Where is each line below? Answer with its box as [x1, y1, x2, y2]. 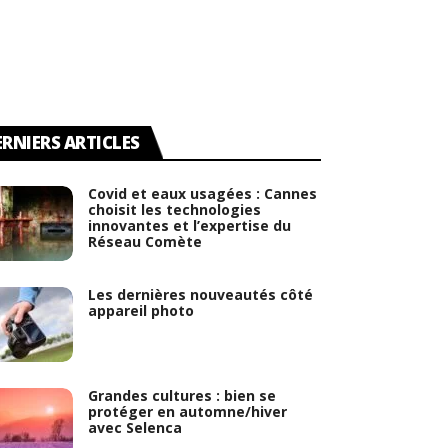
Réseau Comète [88, 231, 203, 251]
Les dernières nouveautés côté [88, 284, 314, 304]
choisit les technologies [88, 199, 262, 219]
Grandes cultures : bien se [88, 385, 277, 405]
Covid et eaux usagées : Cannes [88, 183, 318, 203]
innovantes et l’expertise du [88, 215, 292, 235]
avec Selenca [88, 417, 183, 437]
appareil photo [88, 300, 195, 320]
